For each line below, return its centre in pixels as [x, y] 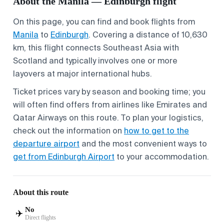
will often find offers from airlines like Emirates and [110, 104]
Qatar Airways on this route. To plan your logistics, [108, 117]
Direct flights [40, 217]
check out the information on [68, 130]
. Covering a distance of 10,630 [148, 34]
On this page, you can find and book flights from [104, 21]
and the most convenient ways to [143, 143]
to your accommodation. [162, 156]
